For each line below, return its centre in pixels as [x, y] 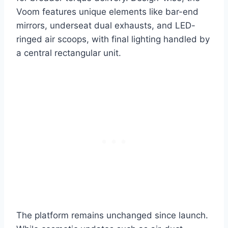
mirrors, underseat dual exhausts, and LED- [106, 26]
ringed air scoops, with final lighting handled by [113, 39]
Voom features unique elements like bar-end [107, 12]
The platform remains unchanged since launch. [112, 216]
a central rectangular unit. [69, 53]
